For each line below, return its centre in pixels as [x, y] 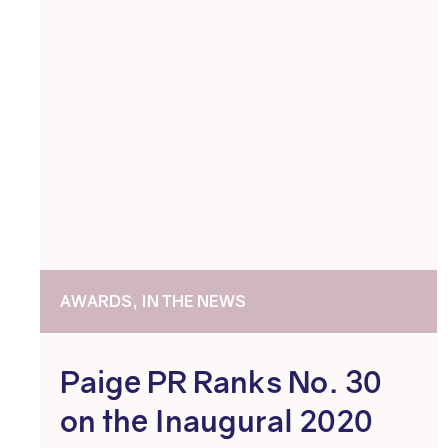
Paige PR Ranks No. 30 [221, 382]
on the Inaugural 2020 [216, 421]
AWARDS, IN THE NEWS [153, 301]
